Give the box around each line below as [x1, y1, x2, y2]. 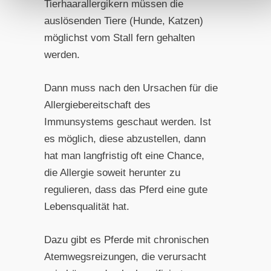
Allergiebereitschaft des [44, 99, 151, 111]
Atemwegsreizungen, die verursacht [44, 251, 206, 263]
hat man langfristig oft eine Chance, [44, 149, 204, 162]
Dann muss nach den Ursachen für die [44, 82, 218, 94]
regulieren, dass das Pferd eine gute [44, 183, 207, 195]
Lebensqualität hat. [44, 200, 129, 212]
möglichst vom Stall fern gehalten [44, 31, 195, 44]
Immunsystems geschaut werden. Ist [44, 116, 211, 128]
